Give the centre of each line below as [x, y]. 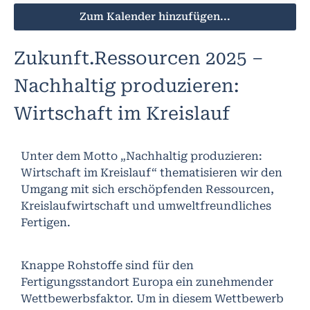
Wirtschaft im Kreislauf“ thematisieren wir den [152, 172]
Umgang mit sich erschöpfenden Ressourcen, [147, 189]
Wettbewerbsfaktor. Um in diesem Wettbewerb [152, 298]
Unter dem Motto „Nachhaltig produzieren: [142, 156]
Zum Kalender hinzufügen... [155, 16]
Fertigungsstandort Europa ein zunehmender [147, 282]
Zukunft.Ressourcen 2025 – [139, 58]
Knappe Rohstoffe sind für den [107, 265]
